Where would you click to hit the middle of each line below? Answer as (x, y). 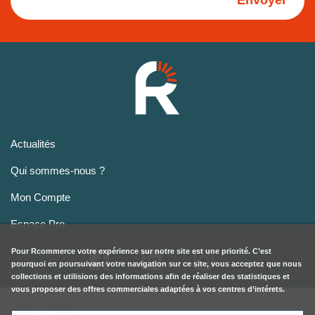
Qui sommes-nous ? (58, 171)
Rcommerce (53, 251)
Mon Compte (40, 198)
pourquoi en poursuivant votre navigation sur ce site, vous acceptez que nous (156, 263)
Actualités (33, 144)
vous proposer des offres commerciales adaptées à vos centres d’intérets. (148, 289)
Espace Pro (38, 224)
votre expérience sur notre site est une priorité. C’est (173, 251)
